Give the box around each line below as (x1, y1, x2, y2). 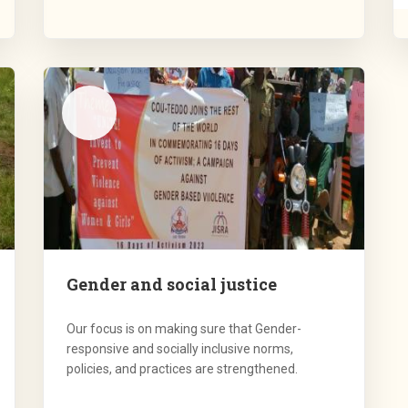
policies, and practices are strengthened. (66, 362, 299, 377)
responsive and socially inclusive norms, (66, 342, 294, 357)
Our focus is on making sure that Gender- (66, 321, 302, 337)
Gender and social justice (66, 273, 278, 296)
